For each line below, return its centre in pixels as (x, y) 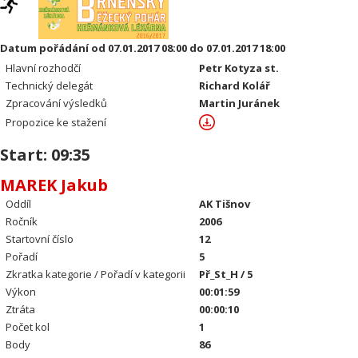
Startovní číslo (40, 239)
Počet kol (28, 327)
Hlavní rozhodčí (44, 68)
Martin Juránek (240, 103)
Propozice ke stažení (56, 122)
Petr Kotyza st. (239, 68)
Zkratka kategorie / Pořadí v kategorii (96, 274)
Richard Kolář (235, 86)
